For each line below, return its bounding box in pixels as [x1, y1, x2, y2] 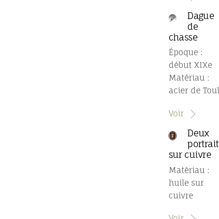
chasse [168, 32, 198, 43]
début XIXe [168, 60, 212, 70]
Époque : [168, 47, 202, 58]
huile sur [168, 177, 204, 188]
